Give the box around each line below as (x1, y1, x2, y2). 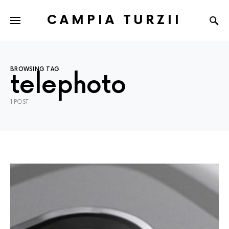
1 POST (10, 99, 28, 105)
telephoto (10, 71, 126, 100)
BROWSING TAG (10, 66, 60, 73)
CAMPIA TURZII (47, 12, 182, 28)
